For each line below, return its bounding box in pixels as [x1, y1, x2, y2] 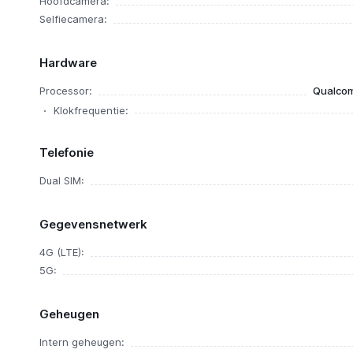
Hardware [39, 55, 97, 70]
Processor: [39, 84, 92, 97]
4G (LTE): [39, 246, 84, 258]
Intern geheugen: [39, 336, 124, 348]
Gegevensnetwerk [39, 217, 147, 232]
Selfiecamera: [39, 13, 107, 25]
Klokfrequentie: [53, 104, 128, 117]
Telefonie [39, 145, 94, 160]
